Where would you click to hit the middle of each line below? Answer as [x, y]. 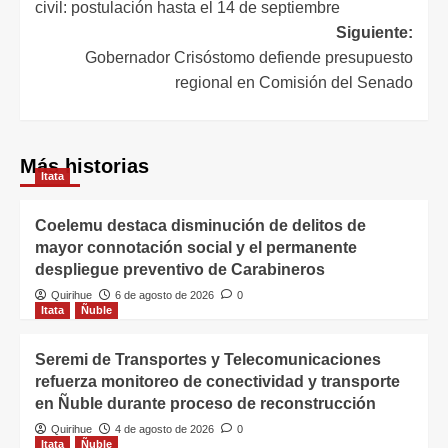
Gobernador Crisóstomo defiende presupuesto [249, 58]
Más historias [84, 166]
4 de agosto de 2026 [164, 429]
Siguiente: [374, 33]
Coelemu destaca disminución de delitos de [200, 226]
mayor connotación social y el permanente [196, 248]
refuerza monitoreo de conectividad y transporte [217, 382]
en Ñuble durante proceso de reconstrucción [205, 404]
